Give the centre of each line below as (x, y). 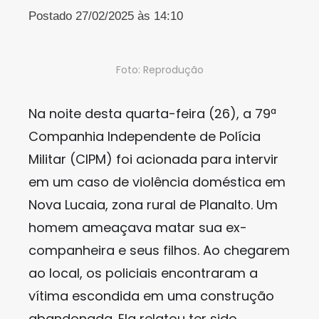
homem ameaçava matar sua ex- (138, 228)
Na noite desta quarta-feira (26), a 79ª (152, 114)
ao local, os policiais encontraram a (143, 273)
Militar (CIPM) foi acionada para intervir (153, 159)
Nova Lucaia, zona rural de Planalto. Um (153, 205)
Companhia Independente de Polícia (145, 136)
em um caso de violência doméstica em (157, 182)
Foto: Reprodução (159, 70)
